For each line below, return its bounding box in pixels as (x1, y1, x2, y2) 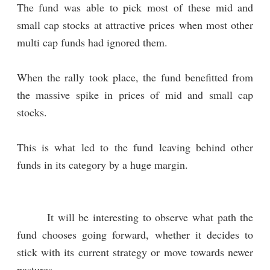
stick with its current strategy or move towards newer (16, 245, 254, 260)
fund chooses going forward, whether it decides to (16, 227, 254, 242)
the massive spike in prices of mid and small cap (16, 87, 254, 102)
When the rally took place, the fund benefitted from (16, 70, 254, 85)
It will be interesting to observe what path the (16, 210, 254, 225)
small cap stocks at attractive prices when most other (16, 17, 254, 33)
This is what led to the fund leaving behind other (16, 140, 254, 155)
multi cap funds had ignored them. (16, 35, 168, 50)
